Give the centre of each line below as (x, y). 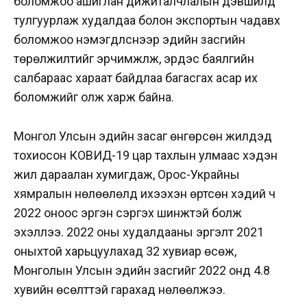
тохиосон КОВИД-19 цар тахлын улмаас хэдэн (146, 155)
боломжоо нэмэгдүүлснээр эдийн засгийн (130, 39)
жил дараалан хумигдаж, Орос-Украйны (127, 174)
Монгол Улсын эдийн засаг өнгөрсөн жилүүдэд (143, 136)
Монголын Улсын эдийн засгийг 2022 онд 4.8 (142, 270)
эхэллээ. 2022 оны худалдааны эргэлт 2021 (139, 232)
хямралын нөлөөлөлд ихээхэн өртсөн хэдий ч (145, 193)
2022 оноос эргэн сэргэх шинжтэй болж (128, 212)
